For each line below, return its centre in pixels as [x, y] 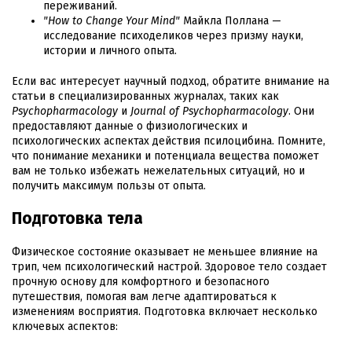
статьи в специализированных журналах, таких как [145, 97]
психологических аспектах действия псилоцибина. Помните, [169, 141]
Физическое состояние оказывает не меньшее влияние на [165, 252]
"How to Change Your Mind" [112, 21]
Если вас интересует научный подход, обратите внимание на [170, 82]
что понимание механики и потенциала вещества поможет [165, 156]
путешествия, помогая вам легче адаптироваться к [144, 297]
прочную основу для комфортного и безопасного [141, 282]
